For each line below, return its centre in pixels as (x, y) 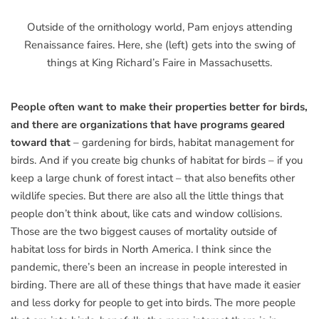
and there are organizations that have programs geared (148, 124)
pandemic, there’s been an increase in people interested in (149, 267)
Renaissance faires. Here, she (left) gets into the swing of (159, 45)
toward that (42, 142)
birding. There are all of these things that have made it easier (156, 284)
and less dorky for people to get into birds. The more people (153, 302)
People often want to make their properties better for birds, (159, 106)
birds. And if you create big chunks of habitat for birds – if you (157, 160)
